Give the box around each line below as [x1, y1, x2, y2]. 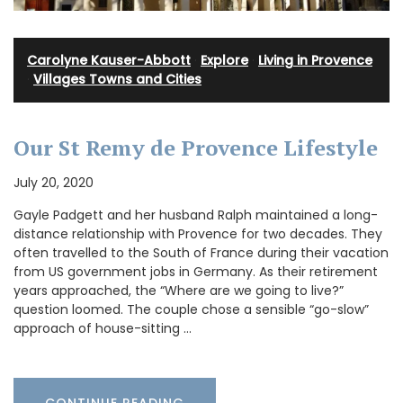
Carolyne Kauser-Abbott [27, 51, 191, 70]
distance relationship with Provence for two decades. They [13, 225, 382, 244]
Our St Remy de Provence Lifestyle [13, 133, 378, 163]
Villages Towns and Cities [33, 70, 201, 89]
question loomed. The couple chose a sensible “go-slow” [13, 300, 369, 319]
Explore [201, 51, 248, 70]
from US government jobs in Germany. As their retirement [13, 263, 378, 282]
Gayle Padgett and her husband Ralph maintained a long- [13, 206, 378, 225]
